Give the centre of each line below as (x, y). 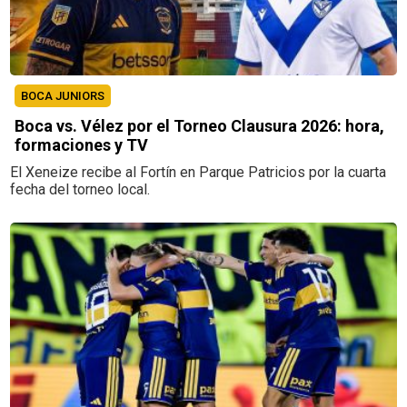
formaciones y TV (82, 144)
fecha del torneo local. (80, 189)
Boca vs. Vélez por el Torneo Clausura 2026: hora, (200, 125)
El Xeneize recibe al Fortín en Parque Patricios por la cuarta (199, 172)
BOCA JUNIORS (63, 95)
